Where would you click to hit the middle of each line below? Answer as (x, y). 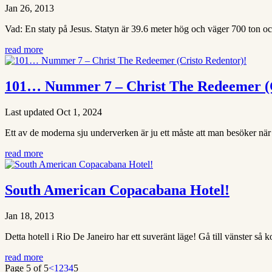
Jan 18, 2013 (29, 216)
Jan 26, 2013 (29, 8)
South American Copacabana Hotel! (117, 190)
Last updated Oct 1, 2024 (53, 112)
